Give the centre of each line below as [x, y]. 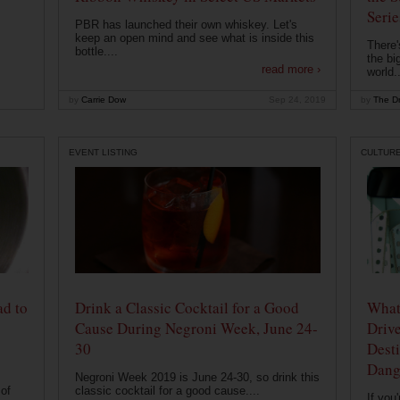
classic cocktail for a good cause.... [167, 391]
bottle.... [96, 52]
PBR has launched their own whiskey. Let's [186, 25]
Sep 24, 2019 [297, 100]
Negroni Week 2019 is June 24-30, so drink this [197, 378]
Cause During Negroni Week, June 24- [196, 329]
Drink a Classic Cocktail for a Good [187, 308]
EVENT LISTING [103, 152]
